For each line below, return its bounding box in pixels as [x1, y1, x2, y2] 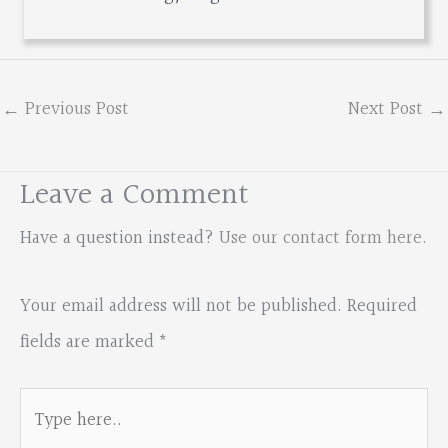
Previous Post [20, 94, 129, 124]
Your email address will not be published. [20, 291, 342, 321]
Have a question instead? [20, 223, 219, 253]
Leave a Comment [20, 171, 249, 220]
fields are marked [20, 327, 159, 357]
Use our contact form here [219, 223, 422, 253]
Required [347, 291, 417, 321]
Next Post [348, 94, 428, 124]
